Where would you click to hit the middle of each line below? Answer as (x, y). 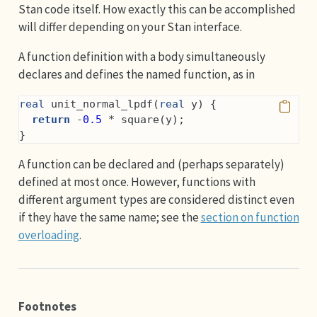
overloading (48, 235)
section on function (250, 217)
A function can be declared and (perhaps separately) (151, 164)
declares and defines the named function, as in (136, 74)
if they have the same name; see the (109, 217)
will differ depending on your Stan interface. (130, 27)
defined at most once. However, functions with (137, 181)
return (51, 119)
